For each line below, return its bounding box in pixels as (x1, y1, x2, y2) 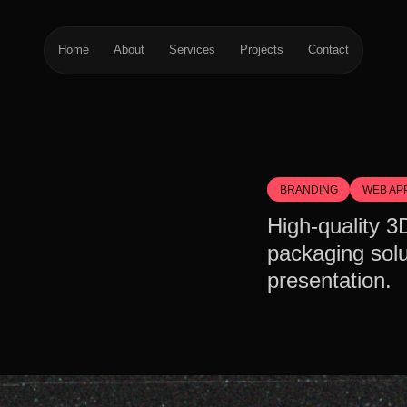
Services (169, 43, 215, 57)
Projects (239, 43, 283, 57)
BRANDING (279, 183, 338, 195)
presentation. (267, 269, 392, 293)
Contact (307, 43, 349, 57)
